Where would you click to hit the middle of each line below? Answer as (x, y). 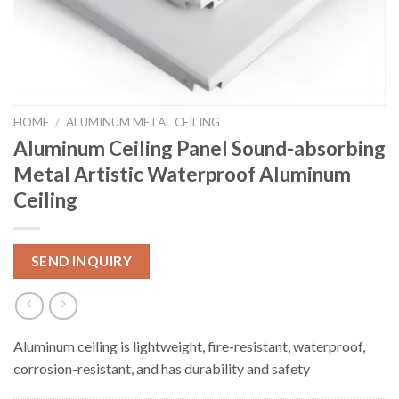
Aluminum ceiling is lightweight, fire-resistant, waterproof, (189, 346)
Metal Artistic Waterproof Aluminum (182, 174)
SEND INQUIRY (81, 261)
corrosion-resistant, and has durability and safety (162, 368)
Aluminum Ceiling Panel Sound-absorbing (199, 148)
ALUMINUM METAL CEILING (143, 122)
